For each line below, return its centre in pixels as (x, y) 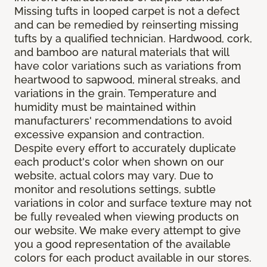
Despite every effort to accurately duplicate (125, 148)
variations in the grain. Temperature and (115, 94)
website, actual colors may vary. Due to (114, 176)
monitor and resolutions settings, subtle (115, 190)
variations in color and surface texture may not (133, 203)
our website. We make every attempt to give (128, 231)
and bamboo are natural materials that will (122, 52)
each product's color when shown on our (119, 162)
